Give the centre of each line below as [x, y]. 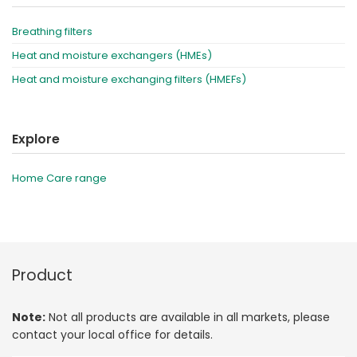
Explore [36, 139]
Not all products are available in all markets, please [188, 317]
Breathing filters [52, 31]
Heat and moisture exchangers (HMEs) [112, 55]
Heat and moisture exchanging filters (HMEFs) [129, 79]
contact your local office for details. [112, 334]
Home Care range [59, 178]
